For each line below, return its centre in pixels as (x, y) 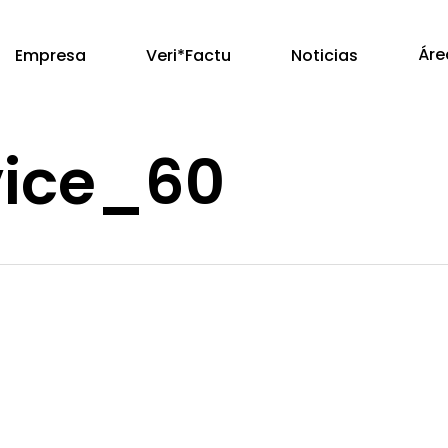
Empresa (51, 55)
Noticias (325, 55)
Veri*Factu (189, 55)
